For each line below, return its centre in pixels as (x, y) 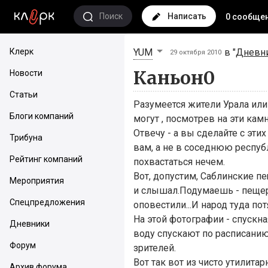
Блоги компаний (42, 116)
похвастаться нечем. (179, 162)
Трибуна (26, 138)
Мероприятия (37, 181)
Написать (187, 16)
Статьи (24, 95)
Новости (26, 73)
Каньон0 (174, 78)
